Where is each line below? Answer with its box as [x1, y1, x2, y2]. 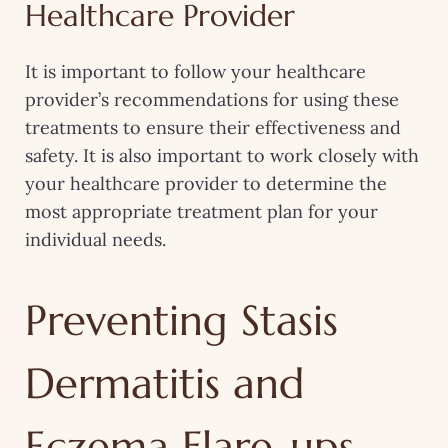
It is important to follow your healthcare [25, 59, 366, 83]
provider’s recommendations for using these [25, 87, 399, 111]
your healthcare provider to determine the [25, 171, 387, 195]
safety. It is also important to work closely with [25, 143, 419, 167]
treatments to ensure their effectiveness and [25, 115, 401, 139]
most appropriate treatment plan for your [25, 199, 378, 223]
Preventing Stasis [25, 293, 338, 347]
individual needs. [25, 227, 166, 251]
